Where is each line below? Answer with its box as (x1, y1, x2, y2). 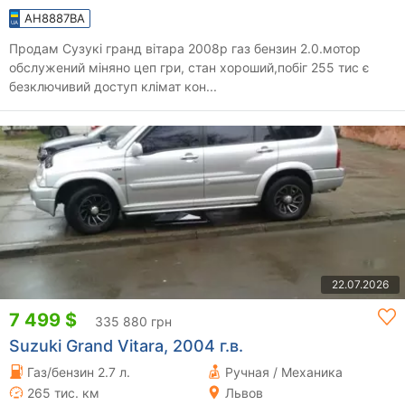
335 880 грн (95, 313, 172, 329)
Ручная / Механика (225, 363, 343, 380)
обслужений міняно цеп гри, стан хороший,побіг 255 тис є (9, 59, 370, 75)
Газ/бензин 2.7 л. (27, 363, 130, 380)
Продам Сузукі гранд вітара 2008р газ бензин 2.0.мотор (9, 40, 231, 56)
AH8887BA (24, 10, 85, 25)
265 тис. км (27, 384, 99, 400)
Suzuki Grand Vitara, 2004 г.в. (9, 335, 243, 355)
